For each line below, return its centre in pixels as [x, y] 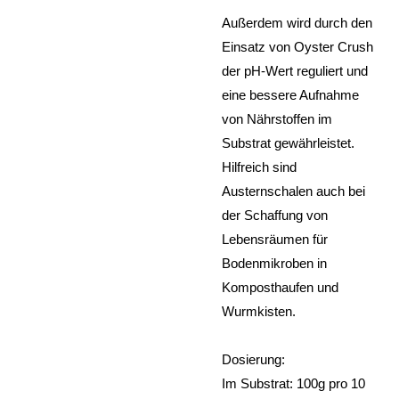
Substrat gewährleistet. [288, 142]
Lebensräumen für [275, 239]
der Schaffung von [275, 215]
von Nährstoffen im [277, 118]
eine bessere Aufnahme [290, 94]
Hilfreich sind [259, 167]
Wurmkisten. [259, 311]
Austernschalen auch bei [293, 191]
